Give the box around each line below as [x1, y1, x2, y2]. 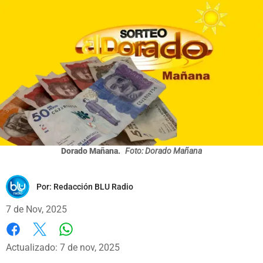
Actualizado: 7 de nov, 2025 [6, 241, 120, 253]
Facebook [6, 235, 46, 247]
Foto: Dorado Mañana [125, 146, 202, 156]
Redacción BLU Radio [53, 181, 133, 191]
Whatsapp [65, 235, 108, 247]
